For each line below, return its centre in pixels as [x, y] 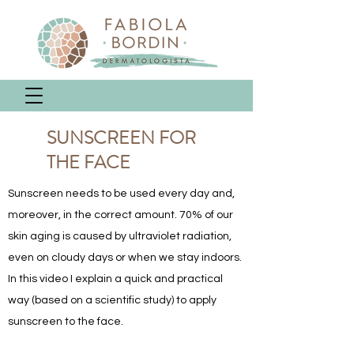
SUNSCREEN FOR [121, 138]
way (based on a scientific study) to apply [112, 300]
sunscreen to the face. [66, 322]
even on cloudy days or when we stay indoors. [125, 258]
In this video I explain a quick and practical [115, 279]
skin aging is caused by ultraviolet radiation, [120, 236]
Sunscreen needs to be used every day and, [121, 194]
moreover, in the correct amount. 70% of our [121, 215]
